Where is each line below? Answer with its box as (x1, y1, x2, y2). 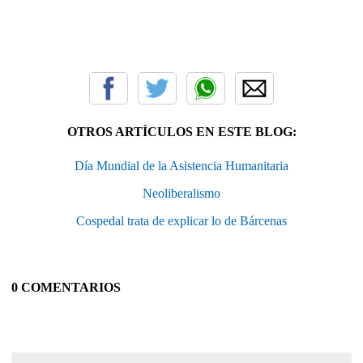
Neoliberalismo (143, 186, 220, 200)
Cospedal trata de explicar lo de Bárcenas (76, 213, 287, 228)
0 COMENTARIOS (11, 280, 121, 294)
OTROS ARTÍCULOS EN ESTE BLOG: (66, 124, 297, 139)
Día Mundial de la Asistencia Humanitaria (75, 158, 288, 173)
